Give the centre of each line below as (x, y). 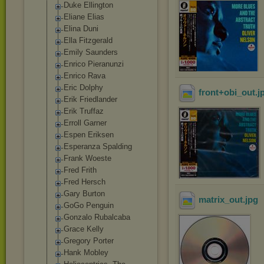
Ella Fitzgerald (88, 40)
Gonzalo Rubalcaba (97, 217)
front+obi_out (227, 93)
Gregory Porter (89, 241)
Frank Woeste (88, 158)
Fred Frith (80, 170)
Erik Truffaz (84, 111)
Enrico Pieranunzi (94, 64)
